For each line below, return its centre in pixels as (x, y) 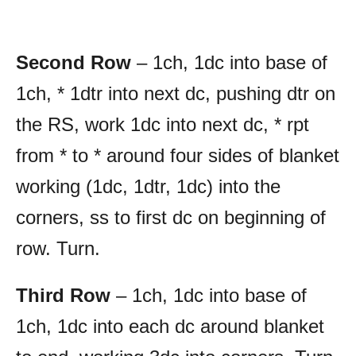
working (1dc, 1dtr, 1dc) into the (148, 186)
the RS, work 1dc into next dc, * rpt (163, 124)
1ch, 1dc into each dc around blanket (170, 326)
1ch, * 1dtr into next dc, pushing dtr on (176, 93)
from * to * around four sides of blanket (178, 155)
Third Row (63, 295)
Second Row (74, 62)
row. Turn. (58, 248)
